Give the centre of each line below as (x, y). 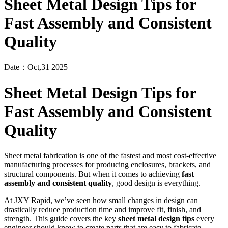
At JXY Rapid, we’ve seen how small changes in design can (101, 200)
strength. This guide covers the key (61, 218)
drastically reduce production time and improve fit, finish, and (103, 209)
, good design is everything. (156, 183)
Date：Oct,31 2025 (36, 67)
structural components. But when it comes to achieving (93, 174)
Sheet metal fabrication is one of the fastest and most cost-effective (110, 155)
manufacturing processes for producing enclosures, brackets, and (107, 164)
